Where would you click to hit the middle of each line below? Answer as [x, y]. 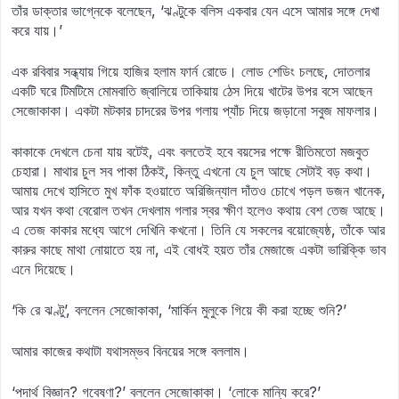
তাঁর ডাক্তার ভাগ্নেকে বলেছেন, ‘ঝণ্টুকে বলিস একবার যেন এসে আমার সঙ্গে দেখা [195, 11]
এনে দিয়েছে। [44, 269]
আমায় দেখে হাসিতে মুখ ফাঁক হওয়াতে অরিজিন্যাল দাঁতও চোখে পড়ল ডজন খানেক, [199, 191]
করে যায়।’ [37, 30]
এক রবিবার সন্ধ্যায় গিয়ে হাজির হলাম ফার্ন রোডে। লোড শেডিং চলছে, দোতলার [191, 71]
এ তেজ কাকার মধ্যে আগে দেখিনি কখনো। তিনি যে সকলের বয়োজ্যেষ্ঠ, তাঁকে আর [198, 230]
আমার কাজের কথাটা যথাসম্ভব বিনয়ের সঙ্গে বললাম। [130, 351]
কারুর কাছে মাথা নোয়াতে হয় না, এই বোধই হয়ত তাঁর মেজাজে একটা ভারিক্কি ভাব [199, 249]
